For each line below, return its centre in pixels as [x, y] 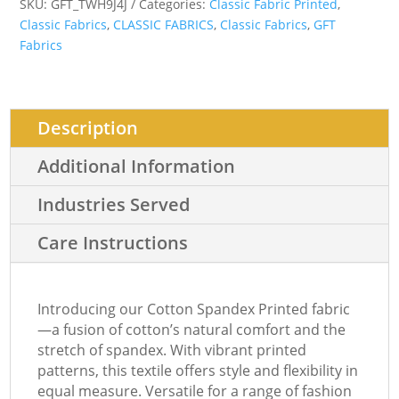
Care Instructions [113, 242]
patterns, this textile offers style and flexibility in [198, 370]
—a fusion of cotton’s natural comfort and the [192, 329]
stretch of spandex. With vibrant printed [172, 350]
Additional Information [137, 166]
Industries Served [114, 204]
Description [88, 127]
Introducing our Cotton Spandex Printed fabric [194, 309]
